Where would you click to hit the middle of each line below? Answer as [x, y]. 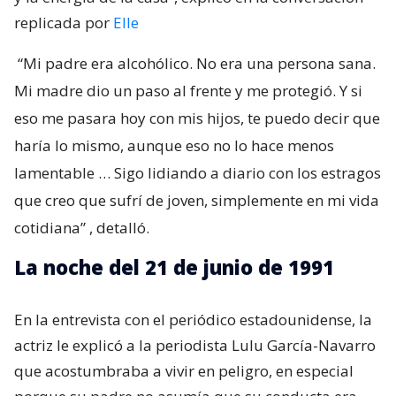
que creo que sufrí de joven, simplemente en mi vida [197, 200]
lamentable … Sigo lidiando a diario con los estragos [198, 172]
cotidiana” [50, 227]
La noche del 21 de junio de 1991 [174, 267]
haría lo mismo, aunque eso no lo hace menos [174, 145]
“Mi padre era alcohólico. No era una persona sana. [197, 63]
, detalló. [119, 227]
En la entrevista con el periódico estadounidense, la [193, 319]
